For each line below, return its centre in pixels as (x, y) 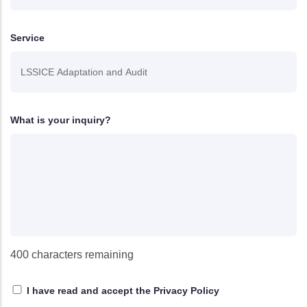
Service (27, 37)
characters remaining (81, 254)
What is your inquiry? (61, 120)
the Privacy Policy (177, 290)
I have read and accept (81, 290)
